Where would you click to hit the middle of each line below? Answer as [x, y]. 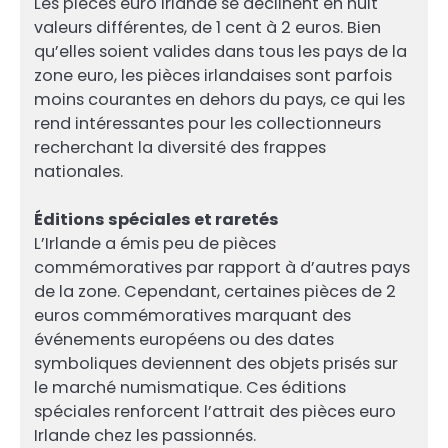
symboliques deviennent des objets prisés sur [216, 364]
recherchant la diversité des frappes [180, 148]
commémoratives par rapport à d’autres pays [222, 268]
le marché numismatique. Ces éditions [190, 388]
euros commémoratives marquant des [192, 316]
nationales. [78, 172]
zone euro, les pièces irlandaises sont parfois [213, 76]
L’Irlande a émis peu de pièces [155, 244]
